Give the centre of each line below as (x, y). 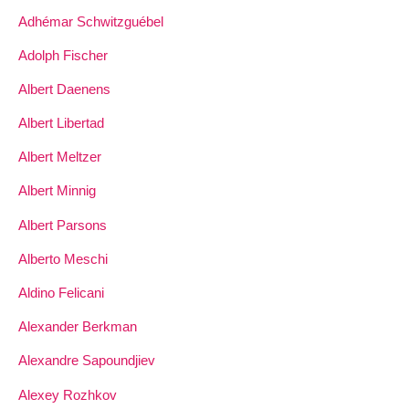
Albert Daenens (64, 89)
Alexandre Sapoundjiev (87, 361)
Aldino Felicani (61, 293)
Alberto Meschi (63, 258)
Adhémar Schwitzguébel (91, 21)
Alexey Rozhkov (68, 394)
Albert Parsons (63, 225)
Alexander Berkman (78, 327)
